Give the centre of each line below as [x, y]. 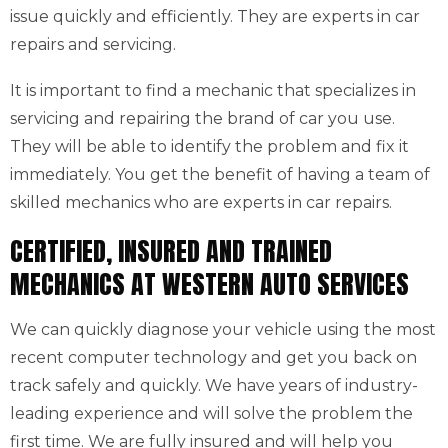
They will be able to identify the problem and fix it [209, 146]
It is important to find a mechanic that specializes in [213, 90]
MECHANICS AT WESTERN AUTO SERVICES [209, 284]
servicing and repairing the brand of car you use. [202, 118]
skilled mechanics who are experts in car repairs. [201, 202]
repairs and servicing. [93, 44]
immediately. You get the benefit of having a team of [220, 174]
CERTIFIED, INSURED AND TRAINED [171, 251]
